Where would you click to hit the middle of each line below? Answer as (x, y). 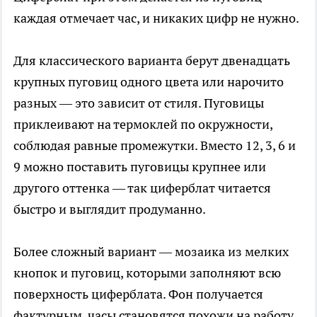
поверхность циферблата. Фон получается (138, 294)
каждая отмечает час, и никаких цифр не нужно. (156, 18)
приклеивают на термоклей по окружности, (143, 125)
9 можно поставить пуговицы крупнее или (140, 167)
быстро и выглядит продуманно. (110, 209)
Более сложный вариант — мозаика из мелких (151, 252)
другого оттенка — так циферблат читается (142, 188)
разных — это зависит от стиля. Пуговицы (139, 103)
